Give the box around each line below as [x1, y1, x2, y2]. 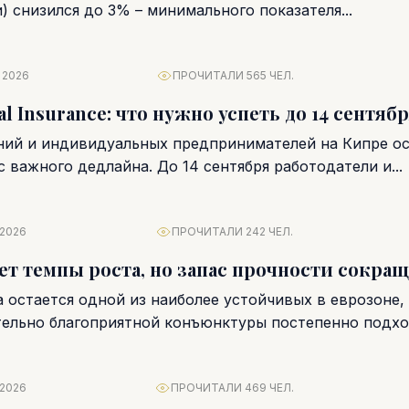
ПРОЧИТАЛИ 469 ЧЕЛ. [170, 381, 294, 394]
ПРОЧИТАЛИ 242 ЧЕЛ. [171, 225, 293, 238]
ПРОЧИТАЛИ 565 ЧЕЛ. [173, 68, 294, 82]
